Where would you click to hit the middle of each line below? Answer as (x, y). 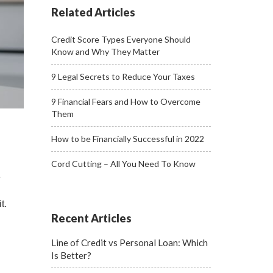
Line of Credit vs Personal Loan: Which (129, 243)
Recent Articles (91, 218)
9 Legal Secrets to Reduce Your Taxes (123, 76)
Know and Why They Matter (105, 51)
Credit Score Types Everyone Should (121, 39)
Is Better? (71, 255)
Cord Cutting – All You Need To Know (123, 164)
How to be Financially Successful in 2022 (127, 139)
